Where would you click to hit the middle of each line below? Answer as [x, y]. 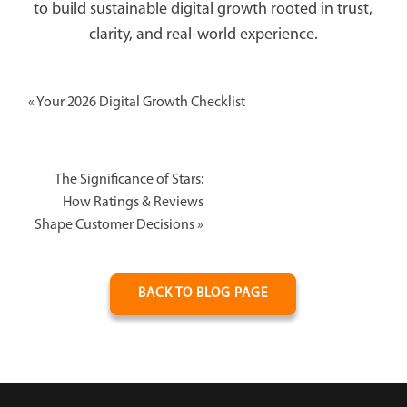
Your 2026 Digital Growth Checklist [140, 103]
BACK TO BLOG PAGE [203, 294]
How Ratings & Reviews [133, 203]
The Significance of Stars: [129, 180]
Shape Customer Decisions [114, 226]
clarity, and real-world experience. [203, 35]
